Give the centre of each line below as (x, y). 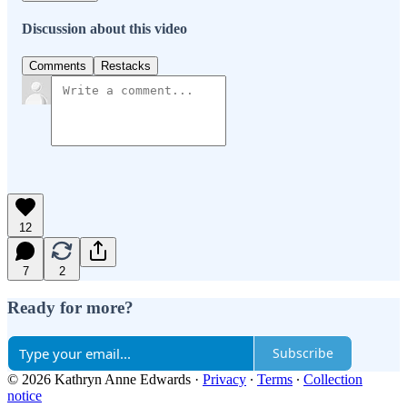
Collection (333, 379)
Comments (58, 66)
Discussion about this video (104, 29)
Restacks (126, 66)
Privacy (224, 379)
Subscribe (303, 353)
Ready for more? (70, 308)
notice (25, 395)
